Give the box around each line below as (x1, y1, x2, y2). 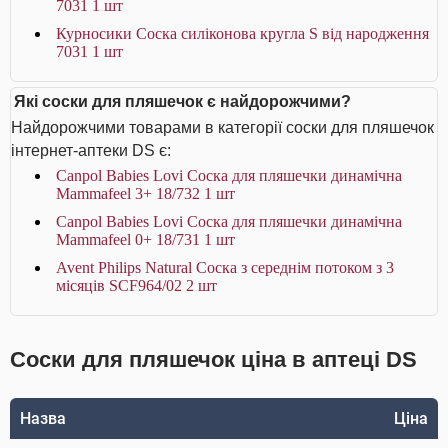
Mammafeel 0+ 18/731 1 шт (56, 231, 235, 248)
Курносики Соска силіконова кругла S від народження (56, 25, 429, 42)
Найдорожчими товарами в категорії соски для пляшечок (11, 119, 434, 136)
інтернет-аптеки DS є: (11, 142, 171, 159)
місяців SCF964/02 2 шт (56, 277, 217, 294)
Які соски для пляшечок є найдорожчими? (14, 93, 351, 110)
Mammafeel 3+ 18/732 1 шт (56, 185, 235, 202)
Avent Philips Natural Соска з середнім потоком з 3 (56, 259, 394, 276)
